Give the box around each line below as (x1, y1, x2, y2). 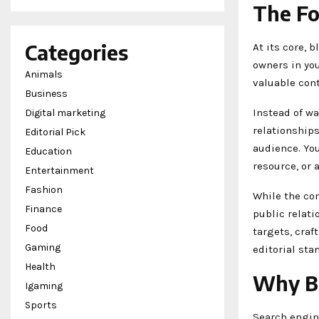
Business (25, 88, 68, 100)
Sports (25, 299, 57, 311)
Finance (25, 203, 62, 215)
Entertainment (25, 164, 94, 177)
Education (25, 145, 72, 157)
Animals (25, 68, 63, 80)
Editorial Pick (25, 126, 85, 138)
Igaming (25, 280, 63, 292)
